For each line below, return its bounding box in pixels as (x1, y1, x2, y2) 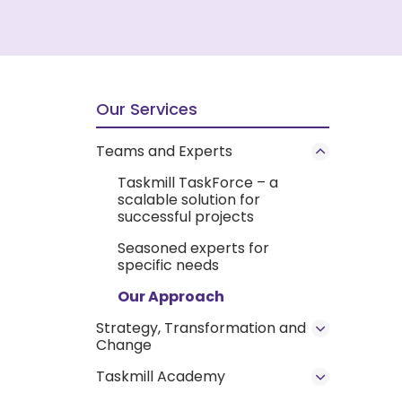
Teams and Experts (96, 140, 232, 162)
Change (96, 334, 152, 355)
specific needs (118, 254, 219, 275)
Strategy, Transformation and (96, 317, 306, 338)
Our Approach (118, 285, 224, 307)
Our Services (96, 97, 197, 120)
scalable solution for (118, 188, 260, 210)
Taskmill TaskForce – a (118, 171, 278, 193)
